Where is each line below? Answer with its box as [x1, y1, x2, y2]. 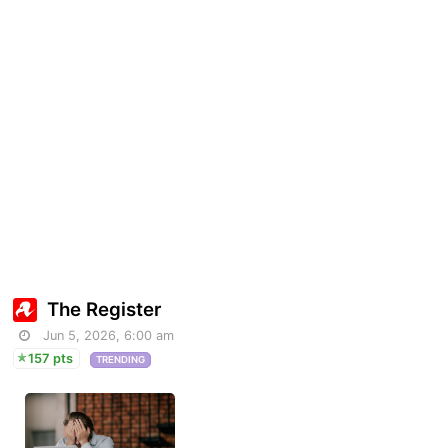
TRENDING [96, 354, 146, 366]
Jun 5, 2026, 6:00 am [43, 328, 175, 344]
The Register [47, 298, 162, 322]
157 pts [28, 351, 74, 367]
